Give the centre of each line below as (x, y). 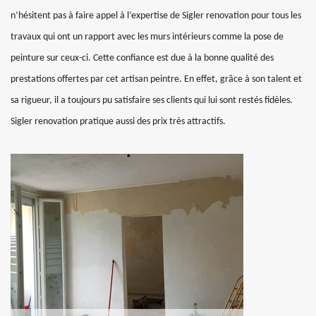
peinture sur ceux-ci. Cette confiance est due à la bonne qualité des (142, 58)
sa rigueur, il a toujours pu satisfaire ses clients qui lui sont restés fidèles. (152, 101)
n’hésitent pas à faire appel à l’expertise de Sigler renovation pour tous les (156, 16)
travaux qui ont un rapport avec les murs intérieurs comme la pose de (147, 37)
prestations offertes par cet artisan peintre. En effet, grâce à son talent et (156, 79)
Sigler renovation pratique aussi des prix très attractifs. (118, 122)
